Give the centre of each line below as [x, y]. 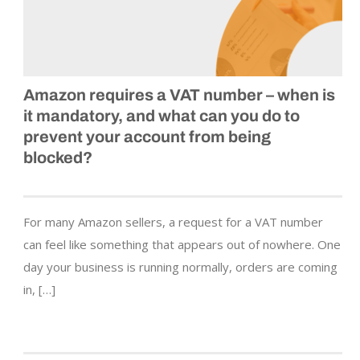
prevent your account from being [147, 137]
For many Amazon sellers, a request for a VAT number [173, 222]
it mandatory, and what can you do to [162, 116]
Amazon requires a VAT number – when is [179, 95]
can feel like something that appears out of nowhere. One [182, 245]
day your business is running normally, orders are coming [180, 267]
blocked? [58, 158]
